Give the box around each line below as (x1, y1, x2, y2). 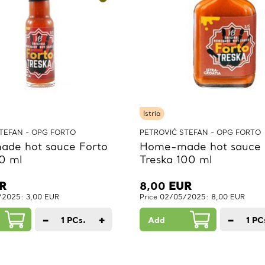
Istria (143, 109, 161, 118)
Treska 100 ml (140, 153, 212, 167)
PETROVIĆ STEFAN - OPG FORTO (140, 128, 261, 137)
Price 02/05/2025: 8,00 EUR (140, 192, 245, 202)
